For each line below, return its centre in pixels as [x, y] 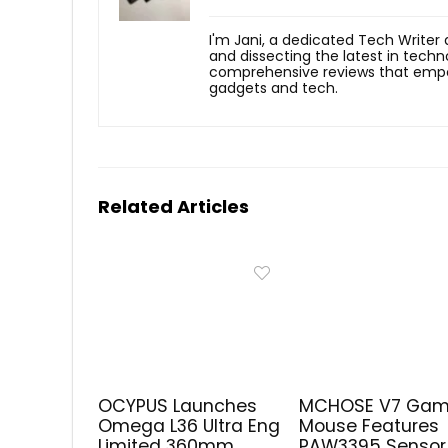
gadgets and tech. [273, 87]
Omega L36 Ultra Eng [189, 425]
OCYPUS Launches [178, 405]
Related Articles [173, 206]
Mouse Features [369, 425]
